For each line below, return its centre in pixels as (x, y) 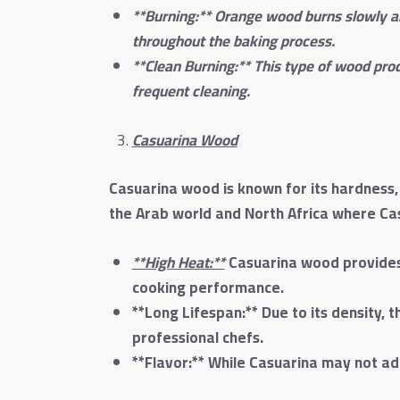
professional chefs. (197, 338)
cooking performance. (208, 288)
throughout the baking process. (233, 41)
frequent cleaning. (191, 91)
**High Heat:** (178, 263)
